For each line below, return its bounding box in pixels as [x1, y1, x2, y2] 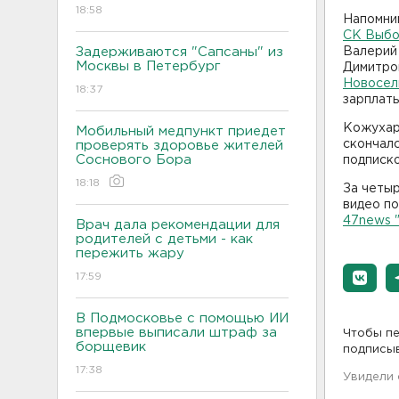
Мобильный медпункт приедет [76, 125, 286, 137]
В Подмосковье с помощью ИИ [76, 312, 289, 324]
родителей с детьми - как [76, 232, 253, 245]
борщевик [76, 340, 146, 353]
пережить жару [76, 247, 184, 259]
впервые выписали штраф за [76, 326, 277, 338]
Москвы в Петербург [76, 60, 225, 72]
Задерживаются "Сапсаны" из [76, 45, 283, 58]
